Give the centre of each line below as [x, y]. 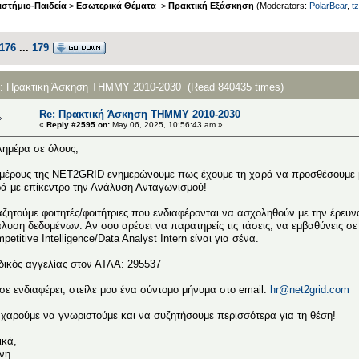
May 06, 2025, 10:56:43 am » [166, 124]
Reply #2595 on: [78, 124]
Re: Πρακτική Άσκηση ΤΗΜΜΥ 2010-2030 [140, 114]
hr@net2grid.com [310, 289]
